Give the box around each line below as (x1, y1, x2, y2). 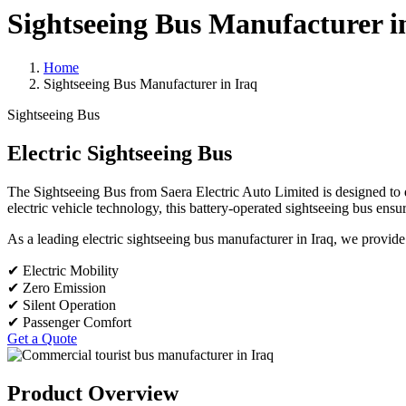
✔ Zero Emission (7, 280, 106, 296)
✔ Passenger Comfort (7, 314, 131, 331)
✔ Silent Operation (7, 297, 116, 314)
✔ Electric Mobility (7, 263, 119, 279)
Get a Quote (7, 331, 77, 347)
